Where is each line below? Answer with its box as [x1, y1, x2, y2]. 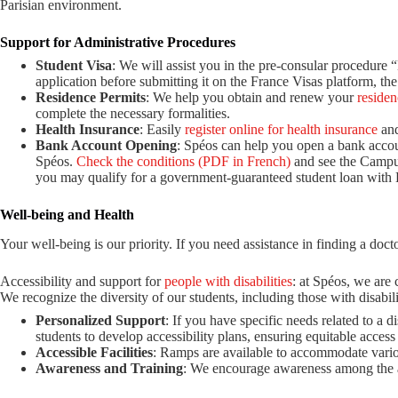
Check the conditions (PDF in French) [76, 154, 291, 170]
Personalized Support [36, 312, 165, 328]
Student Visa [36, 58, 112, 74]
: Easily [139, 122, 185, 138]
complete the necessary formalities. [36, 106, 230, 122]
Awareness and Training [36, 360, 183, 376]
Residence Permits [36, 90, 146, 106]
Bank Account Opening [36, 138, 177, 154]
